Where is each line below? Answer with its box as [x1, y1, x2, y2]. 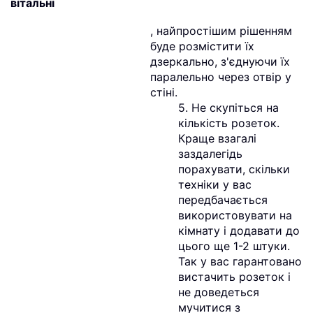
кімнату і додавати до [178, 224, 300, 238]
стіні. [150, 85, 177, 99]
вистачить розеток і [178, 270, 291, 284]
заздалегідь [178, 147, 242, 161]
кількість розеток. [178, 116, 279, 130]
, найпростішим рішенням [150, 24, 292, 38]
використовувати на [178, 208, 292, 222]
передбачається [178, 193, 268, 207]
